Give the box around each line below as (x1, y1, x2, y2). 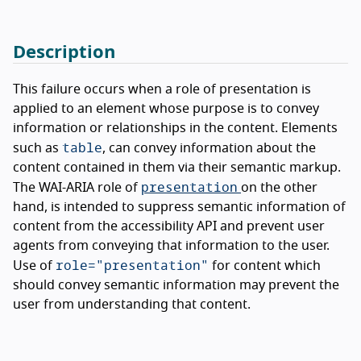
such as (13, 141, 62, 155)
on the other (241, 180, 317, 194)
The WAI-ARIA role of (13, 180, 141, 194)
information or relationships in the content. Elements (13, 121, 338, 135)
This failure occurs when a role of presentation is (13, 82, 311, 96)
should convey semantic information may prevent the (13, 278, 339, 292)
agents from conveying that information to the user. (13, 239, 330, 252)
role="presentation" (56, 253, 209, 276)
